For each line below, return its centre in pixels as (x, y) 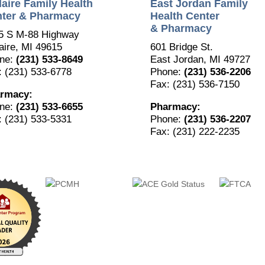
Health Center (185, 16)
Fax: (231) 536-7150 (195, 85)
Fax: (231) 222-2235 (195, 132)
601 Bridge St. (181, 47)
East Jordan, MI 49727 (200, 60)
